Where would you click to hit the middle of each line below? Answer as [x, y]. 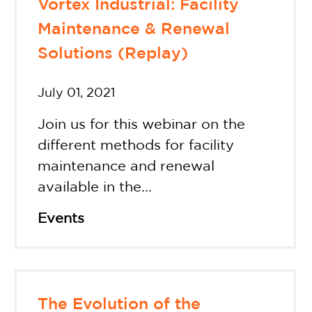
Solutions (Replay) [112, 54]
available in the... [94, 187]
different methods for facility [135, 145]
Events [61, 218]
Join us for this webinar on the [141, 124]
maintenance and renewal [126, 166]
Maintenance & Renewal [133, 30]
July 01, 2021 [76, 93]
